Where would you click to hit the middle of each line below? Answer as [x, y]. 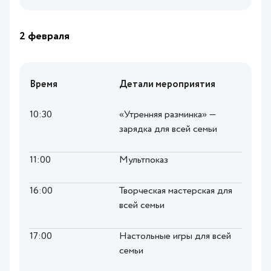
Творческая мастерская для [176, 191]
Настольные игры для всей [175, 237]
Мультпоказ [144, 161]
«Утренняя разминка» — [168, 115]
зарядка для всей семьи [168, 130]
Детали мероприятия [167, 85]
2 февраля [44, 37]
